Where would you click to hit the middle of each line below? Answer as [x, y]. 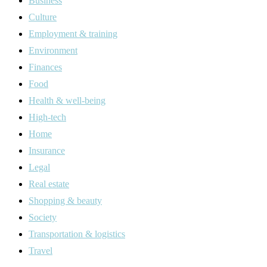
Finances [45, 67]
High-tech [47, 117]
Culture [43, 17]
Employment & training [73, 33]
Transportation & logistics [77, 234]
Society [43, 217]
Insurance [47, 150]
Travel [41, 250]
